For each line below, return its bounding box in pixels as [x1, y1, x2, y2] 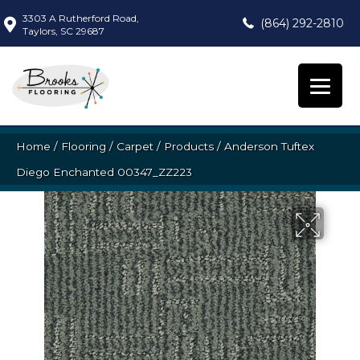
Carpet [117, 140, 153, 153]
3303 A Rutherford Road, [22, 12, 139, 24]
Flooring [61, 140, 106, 153]
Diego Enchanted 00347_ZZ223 [16, 166, 192, 179]
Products [164, 140, 214, 153]
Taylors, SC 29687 [22, 25, 104, 37]
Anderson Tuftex [224, 140, 314, 153]
